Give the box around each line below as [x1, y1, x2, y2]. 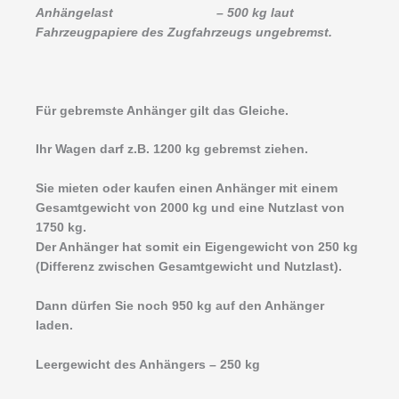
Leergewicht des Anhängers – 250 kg [36, 358, 260, 372]
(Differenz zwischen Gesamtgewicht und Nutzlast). [36, 260, 342, 274]
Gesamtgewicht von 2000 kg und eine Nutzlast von [36, 201, 345, 216]
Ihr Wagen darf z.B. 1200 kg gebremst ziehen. [36, 142, 308, 157]
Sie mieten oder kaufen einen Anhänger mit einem [36, 182, 338, 196]
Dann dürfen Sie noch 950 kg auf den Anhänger [36, 299, 324, 313]
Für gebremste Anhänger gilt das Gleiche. [36, 103, 289, 118]
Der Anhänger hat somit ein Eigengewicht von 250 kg [36, 240, 358, 255]
